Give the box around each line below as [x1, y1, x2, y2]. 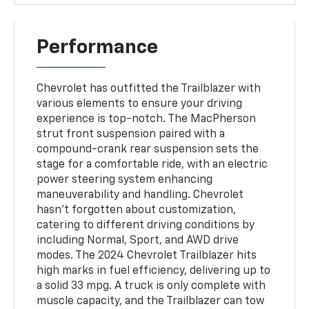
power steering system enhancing [37, 175, 213, 186]
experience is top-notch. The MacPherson [37, 114, 257, 126]
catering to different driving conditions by [37, 220, 255, 232]
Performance [37, 38, 159, 58]
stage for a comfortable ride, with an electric [37, 159, 268, 171]
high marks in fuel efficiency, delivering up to [37, 266, 271, 277]
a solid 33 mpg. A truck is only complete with [37, 281, 266, 292]
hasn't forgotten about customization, [37, 205, 237, 217]
